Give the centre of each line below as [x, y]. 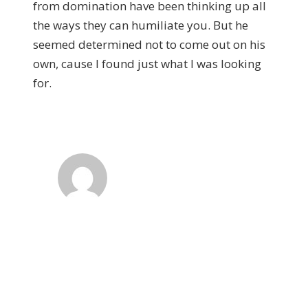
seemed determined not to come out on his [149, 44]
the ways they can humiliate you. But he [141, 25]
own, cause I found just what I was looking [147, 64]
